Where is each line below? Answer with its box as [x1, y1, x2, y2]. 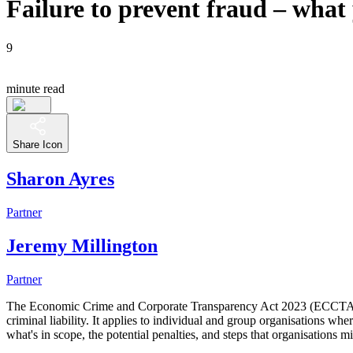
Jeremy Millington [6, 235, 158, 256]
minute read [6, 81, 65, 95]
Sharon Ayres [6, 168, 114, 189]
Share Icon [13, 138, 62, 150]
